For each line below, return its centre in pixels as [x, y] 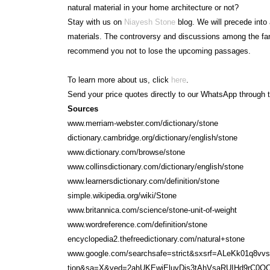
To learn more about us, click [119, 80]
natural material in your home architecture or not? [153, 8]
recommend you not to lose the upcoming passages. [159, 51]
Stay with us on [96, 22]
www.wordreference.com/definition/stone [137, 224]
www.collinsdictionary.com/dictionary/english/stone [155, 167]
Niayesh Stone [150, 22]
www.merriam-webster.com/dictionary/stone [143, 123]
